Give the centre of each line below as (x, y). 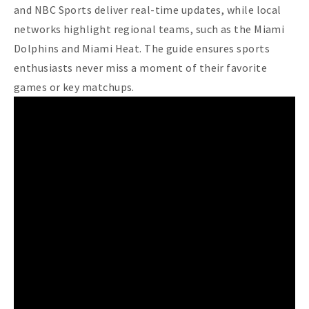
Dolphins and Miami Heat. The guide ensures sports (142, 48)
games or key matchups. (74, 87)
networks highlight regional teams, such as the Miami (149, 29)
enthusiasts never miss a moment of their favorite (140, 67)
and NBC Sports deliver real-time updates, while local (148, 9)
